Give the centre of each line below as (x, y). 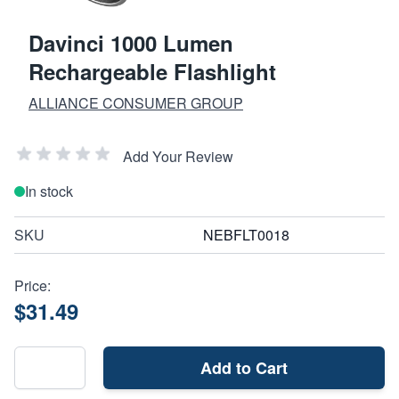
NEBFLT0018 (246, 234)
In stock (49, 191)
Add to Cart (244, 367)
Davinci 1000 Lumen (131, 42)
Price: (33, 285)
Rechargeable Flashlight (152, 71)
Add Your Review (178, 156)
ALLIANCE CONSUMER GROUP (136, 102)
